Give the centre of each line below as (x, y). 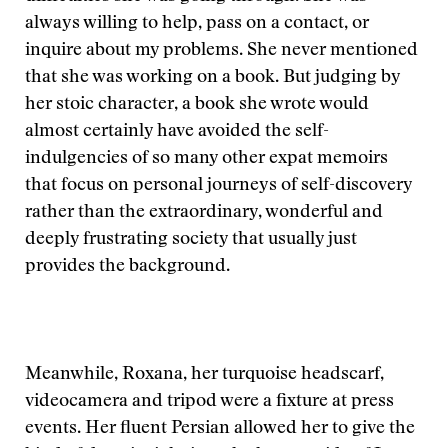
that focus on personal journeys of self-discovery (218, 186)
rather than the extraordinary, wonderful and (204, 213)
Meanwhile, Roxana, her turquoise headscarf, (204, 375)
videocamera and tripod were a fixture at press (209, 402)
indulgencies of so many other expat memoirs (206, 159)
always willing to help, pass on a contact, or (197, 24)
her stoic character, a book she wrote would (197, 105)
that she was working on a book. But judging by (212, 78)
